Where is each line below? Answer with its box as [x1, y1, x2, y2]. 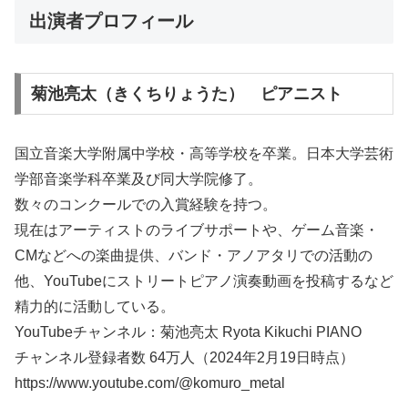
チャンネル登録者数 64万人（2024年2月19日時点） [15, 349, 354, 365]
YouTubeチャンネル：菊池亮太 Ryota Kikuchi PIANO [15, 323, 362, 340]
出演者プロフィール [29, 10, 193, 31]
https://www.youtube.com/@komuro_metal [15, 374, 285, 391]
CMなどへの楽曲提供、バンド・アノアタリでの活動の [15, 247, 372, 263]
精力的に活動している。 [15, 298, 175, 314]
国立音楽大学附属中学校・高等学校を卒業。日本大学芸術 [15, 145, 393, 161]
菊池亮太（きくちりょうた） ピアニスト [30, 84, 342, 103]
